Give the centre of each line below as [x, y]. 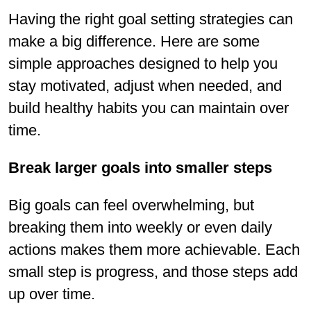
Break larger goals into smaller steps [140, 167]
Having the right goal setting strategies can [151, 19]
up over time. [52, 294]
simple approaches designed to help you [143, 63]
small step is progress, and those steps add [153, 271]
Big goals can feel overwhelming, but [131, 205]
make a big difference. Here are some [134, 41]
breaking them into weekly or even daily [140, 227]
